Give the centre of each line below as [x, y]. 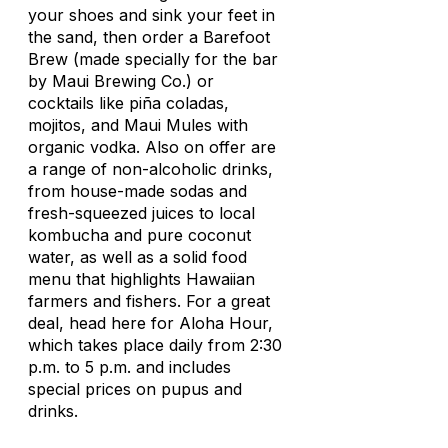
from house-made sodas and [137, 191]
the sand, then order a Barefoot [149, 37]
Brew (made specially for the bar [153, 59]
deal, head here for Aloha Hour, [150, 323]
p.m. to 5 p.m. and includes [129, 367]
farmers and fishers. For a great [149, 301]
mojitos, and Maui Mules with [138, 125]
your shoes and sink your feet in [151, 15]
